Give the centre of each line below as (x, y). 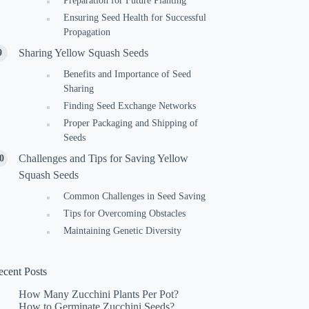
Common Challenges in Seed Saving (135, 196)
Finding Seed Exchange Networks (130, 106)
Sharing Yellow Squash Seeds (84, 53)
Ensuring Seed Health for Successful (135, 18)
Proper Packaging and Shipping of (131, 123)
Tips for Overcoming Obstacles (125, 213)
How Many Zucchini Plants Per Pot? (99, 294)
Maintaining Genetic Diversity (123, 231)
